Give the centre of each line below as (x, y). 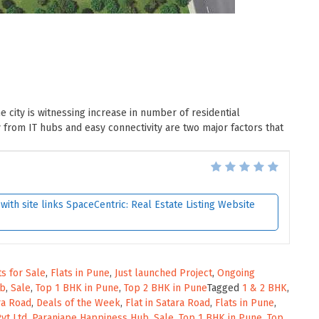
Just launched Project (163, 273)
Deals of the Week (78, 303)
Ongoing (236, 273)
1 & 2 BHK (265, 288)
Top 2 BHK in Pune (166, 288)
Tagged (225, 288)
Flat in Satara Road (168, 303)
